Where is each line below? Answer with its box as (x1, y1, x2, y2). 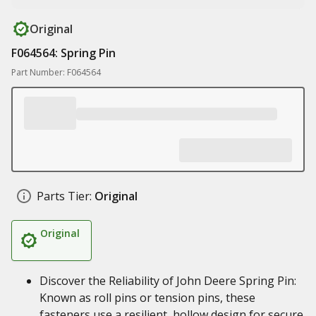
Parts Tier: (37, 188, 92, 204)
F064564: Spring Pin (11, 45, 116, 61)
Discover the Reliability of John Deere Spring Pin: (39, 273, 296, 288)
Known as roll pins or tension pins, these (39, 290, 255, 305)
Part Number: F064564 (11, 66, 101, 78)
